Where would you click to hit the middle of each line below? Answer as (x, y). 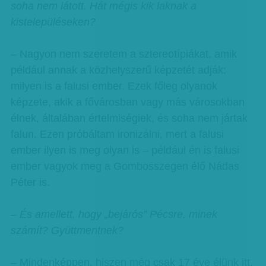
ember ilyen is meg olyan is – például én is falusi (125, 150)
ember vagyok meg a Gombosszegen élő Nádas (125, 166)
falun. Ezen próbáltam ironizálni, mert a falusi (117, 134)
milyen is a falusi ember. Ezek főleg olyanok (114, 86)
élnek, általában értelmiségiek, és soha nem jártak (129, 118)
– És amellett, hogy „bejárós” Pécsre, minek (114, 214)
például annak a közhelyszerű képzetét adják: (118, 70)
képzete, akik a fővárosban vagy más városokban (127, 102)
